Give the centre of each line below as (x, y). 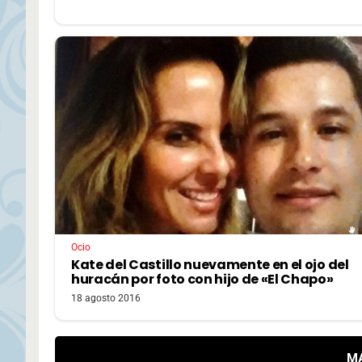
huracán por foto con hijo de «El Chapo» (202, 280)
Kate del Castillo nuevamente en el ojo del (210, 265)
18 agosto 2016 (106, 299)
